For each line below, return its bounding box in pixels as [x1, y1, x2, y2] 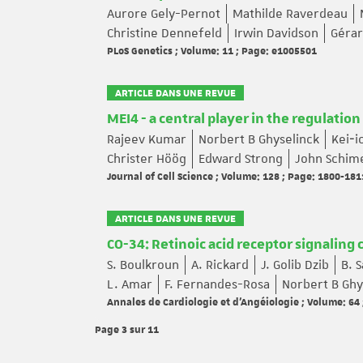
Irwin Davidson [234, 25, 318, 41]
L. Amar [107, 276, 152, 293]
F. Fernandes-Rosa [164, 276, 270, 293]
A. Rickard [191, 257, 249, 273]
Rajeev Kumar [107, 131, 186, 147]
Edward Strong [199, 151, 283, 167]
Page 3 [95, 322, 130, 336]
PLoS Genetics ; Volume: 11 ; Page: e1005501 [107, 43, 317, 58]
